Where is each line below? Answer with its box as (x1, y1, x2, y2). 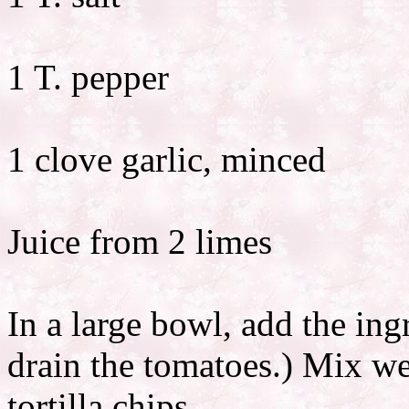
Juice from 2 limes (7, 222, 272, 261)
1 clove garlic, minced (7, 140, 326, 179)
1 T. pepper (7, 58, 169, 97)
